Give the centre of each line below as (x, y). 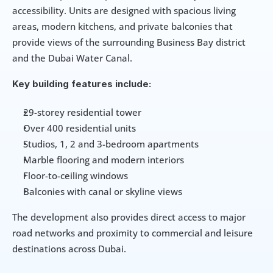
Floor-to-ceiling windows (76, 175)
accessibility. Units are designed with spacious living (124, 10)
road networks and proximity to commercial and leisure (133, 232)
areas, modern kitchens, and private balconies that (122, 26)
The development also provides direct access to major (129, 217)
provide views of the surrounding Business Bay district (129, 42)
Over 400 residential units (80, 128)
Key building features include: (82, 83)
